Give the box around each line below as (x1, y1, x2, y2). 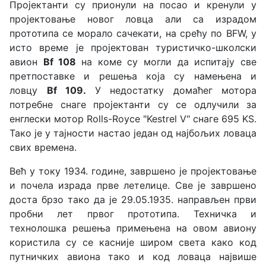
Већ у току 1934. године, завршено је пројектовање (9, 164, 256, 177)
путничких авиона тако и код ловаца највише (9, 250, 256, 262)
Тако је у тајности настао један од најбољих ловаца (9, 126, 256, 139)
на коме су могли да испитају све (81, 55, 257, 68)
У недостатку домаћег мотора (94, 84, 256, 96)
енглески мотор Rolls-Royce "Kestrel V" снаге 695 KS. (9, 112, 256, 125)
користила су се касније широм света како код (9, 236, 256, 248)
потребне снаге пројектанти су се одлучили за (9, 98, 256, 110)
